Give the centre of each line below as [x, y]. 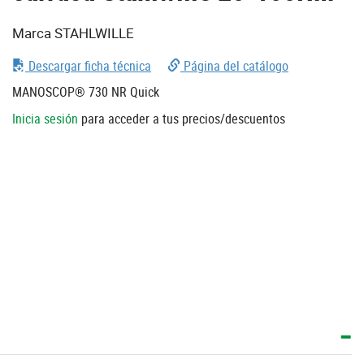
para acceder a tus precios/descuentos [182, 118]
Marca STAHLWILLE [73, 32]
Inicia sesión [45, 118]
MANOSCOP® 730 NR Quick [86, 91]
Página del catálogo [234, 65]
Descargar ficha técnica [88, 65]
